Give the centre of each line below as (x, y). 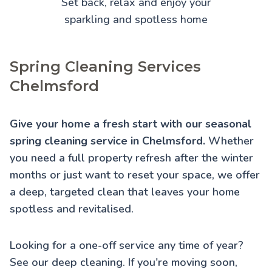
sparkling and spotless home (136, 20)
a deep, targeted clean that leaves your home (125, 192)
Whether (229, 141)
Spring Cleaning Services (105, 67)
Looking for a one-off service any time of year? (127, 246)
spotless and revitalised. (72, 209)
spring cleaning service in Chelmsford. (107, 141)
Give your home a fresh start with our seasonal (131, 124)
